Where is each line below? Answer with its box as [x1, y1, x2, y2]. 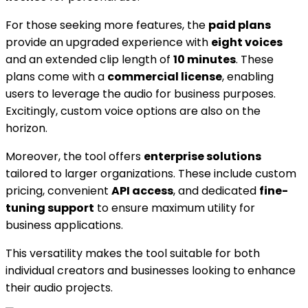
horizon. [5, 120, 47, 136]
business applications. [5, 217, 123, 233]
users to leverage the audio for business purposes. [5, 85, 276, 102]
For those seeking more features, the [5, 16, 208, 33]
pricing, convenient [5, 182, 111, 199]
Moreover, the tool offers [5, 148, 144, 164]
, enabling [222, 68, 274, 85]
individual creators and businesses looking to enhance [5, 262, 296, 278]
